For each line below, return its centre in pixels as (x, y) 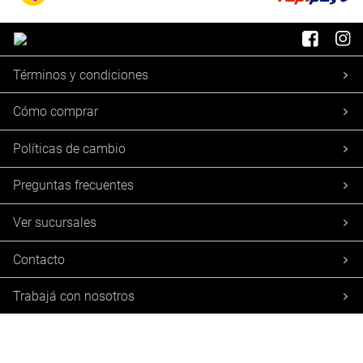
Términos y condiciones (81, 75)
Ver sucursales (55, 222)
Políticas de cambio (69, 148)
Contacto (39, 259)
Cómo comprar (56, 112)
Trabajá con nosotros (74, 297)
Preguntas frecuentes (73, 186)
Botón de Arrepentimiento (85, 333)
